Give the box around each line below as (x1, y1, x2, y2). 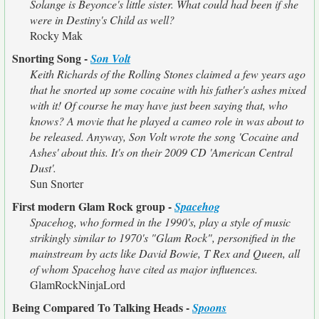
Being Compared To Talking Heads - (12, 299, 192, 315)
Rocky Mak (30, 28, 83, 43)
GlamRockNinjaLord (30, 277, 125, 292)
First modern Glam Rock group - (12, 198, 174, 214)
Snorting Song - (12, 50, 90, 66)
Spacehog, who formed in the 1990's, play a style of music (30, 214, 291, 229)
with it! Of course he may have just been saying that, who (30, 98, 288, 113)
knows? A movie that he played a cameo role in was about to (30, 113, 304, 128)
